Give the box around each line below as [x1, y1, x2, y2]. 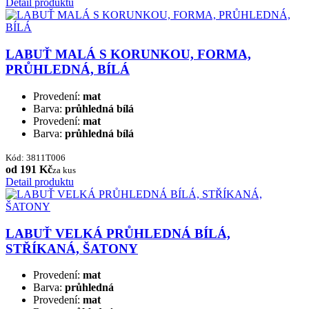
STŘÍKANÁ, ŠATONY [6, 241, 138, 256]
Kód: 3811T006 [6, 152, 66, 163]
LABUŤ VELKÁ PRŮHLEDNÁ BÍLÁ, [6, 226, 230, 241]
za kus [52, 164, 76, 175]
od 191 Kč [6, 163, 52, 175]
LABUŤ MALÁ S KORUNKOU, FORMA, [6, 47, 251, 62]
